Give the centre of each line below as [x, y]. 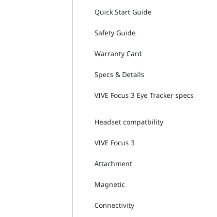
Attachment [114, 163]
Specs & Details [120, 74]
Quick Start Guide [123, 12]
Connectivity [115, 205]
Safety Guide [115, 32]
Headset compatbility [129, 122]
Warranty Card [118, 53]
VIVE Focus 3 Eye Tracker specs [144, 95]
